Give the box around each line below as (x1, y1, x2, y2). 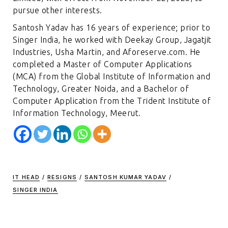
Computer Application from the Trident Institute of (13, 96, 211, 105)
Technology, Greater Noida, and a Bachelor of (13, 83, 189, 93)
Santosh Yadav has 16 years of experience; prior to (13, 22, 211, 32)
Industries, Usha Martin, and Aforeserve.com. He (13, 47, 201, 56)
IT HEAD (13, 173, 40, 181)
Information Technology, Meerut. (13, 108, 141, 118)
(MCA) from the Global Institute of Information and (13, 71, 211, 81)
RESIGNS (47, 173, 77, 181)
